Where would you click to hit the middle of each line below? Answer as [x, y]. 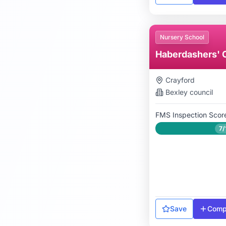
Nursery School [182, 37]
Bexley [177, 92]
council [200, 92]
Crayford [180, 80]
